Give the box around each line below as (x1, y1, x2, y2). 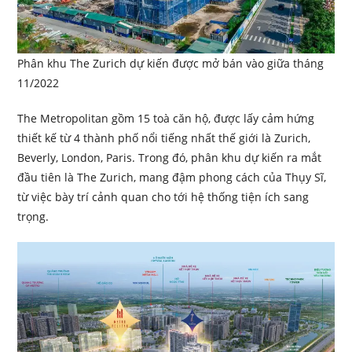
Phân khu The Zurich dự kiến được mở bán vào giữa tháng (17, 55, 324, 71)
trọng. (17, 208, 49, 224)
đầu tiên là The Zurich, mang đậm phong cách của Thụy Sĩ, (17, 169, 327, 185)
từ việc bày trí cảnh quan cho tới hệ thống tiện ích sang (17, 189, 310, 204)
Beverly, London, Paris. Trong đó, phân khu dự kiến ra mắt (17, 149, 322, 165)
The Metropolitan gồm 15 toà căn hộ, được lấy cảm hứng (17, 110, 315, 126)
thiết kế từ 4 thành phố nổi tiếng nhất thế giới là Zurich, (17, 130, 311, 145)
